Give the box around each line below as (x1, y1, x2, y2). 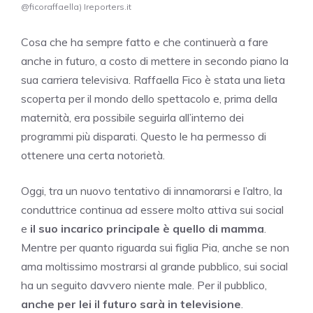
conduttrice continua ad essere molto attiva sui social (21, 202, 284, 217)
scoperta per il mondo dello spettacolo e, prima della (21, 91, 277, 105)
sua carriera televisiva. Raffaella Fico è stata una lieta (21, 72, 285, 87)
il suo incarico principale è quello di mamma (30, 221, 264, 235)
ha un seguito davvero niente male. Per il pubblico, (21, 277, 267, 292)
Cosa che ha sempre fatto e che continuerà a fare (21, 34, 268, 49)
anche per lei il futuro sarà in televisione (21, 296, 241, 311)
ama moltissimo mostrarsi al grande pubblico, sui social (21, 259, 288, 273)
